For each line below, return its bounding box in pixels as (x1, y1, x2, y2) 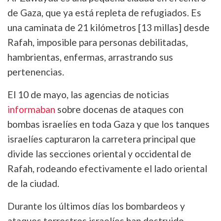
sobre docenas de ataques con (55, 104, 184, 115)
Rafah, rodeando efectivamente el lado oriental (7, 163, 207, 175)
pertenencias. (7, 66, 64, 78)
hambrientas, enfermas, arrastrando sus (7, 51, 173, 63)
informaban (7, 104, 55, 115)
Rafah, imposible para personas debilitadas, (7, 37, 188, 48)
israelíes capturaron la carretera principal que (7, 133, 196, 145)
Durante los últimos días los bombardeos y (7, 200, 185, 212)
